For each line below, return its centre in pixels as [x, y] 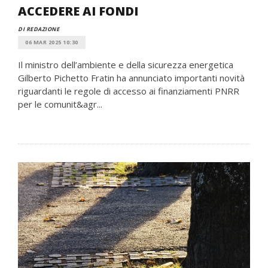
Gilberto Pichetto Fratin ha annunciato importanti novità [131, 78]
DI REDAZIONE [39, 29]
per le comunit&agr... [60, 104]
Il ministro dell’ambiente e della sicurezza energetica [126, 65]
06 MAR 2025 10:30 [52, 42]
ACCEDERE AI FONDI [78, 11]
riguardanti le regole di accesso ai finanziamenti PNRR [129, 91]
